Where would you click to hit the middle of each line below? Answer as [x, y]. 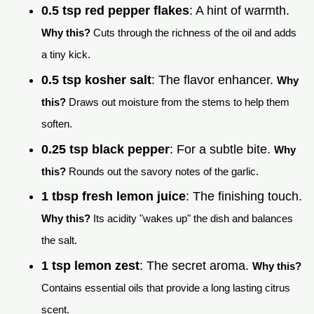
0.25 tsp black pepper [105, 149]
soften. [57, 123]
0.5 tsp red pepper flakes [115, 11]
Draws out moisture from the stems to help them [178, 102]
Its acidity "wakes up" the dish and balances [192, 219]
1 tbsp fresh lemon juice [114, 197]
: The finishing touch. [244, 197]
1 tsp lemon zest [90, 265]
